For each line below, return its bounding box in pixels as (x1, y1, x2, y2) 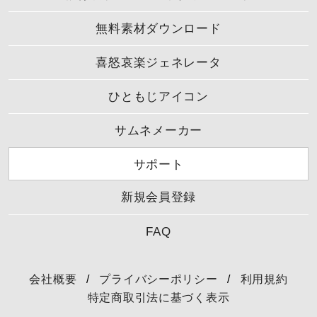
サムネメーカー (114, 123, 203, 137)
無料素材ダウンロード (96, 22, 221, 36)
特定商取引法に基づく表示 (87, 290, 230, 304)
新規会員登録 (120, 190, 197, 204)
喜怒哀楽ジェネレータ (96, 56, 221, 70)
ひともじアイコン (108, 90, 209, 104)
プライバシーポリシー (99, 272, 218, 285)
